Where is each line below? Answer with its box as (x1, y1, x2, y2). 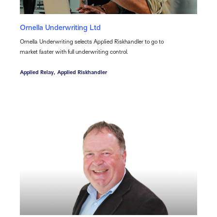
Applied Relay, (19, 69, 55, 76)
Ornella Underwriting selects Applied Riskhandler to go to (19, 38, 164, 46)
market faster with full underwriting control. (19, 48, 128, 56)
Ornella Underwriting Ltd (19, 24, 101, 32)
